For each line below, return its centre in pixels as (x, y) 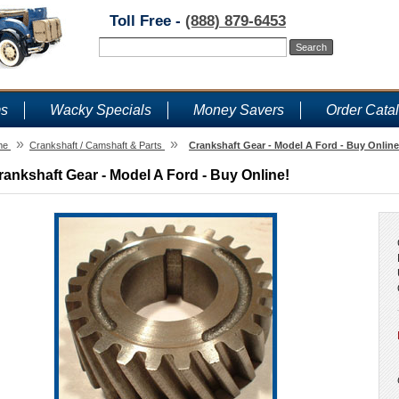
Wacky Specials (101, 110)
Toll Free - (147, 21)
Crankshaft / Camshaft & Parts (96, 145)
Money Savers (239, 110)
